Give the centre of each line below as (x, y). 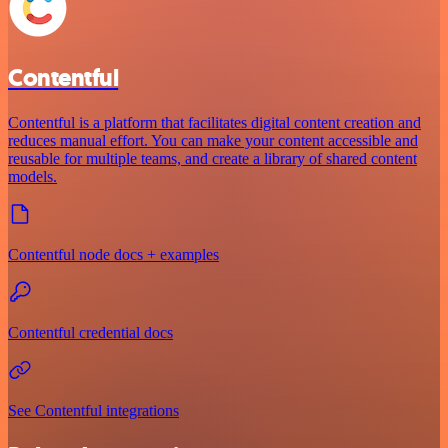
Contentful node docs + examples (113, 254)
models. (32, 176)
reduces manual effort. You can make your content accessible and (213, 140)
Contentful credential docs (90, 332)
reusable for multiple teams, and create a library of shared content (212, 158)
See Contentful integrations (93, 410)
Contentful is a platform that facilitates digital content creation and (214, 122)
